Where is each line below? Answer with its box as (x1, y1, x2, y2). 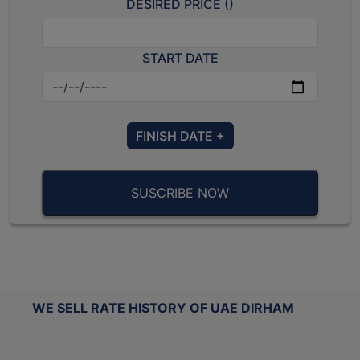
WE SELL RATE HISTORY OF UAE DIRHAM (32, 300, 294, 317)
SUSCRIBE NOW (131, 185, 229, 202)
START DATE (141, 50, 219, 67)
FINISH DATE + (135, 128, 225, 145)
